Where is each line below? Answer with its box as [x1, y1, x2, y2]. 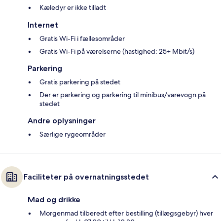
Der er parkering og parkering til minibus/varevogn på [39, 90, 206, 100]
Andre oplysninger [28, 116, 96, 126]
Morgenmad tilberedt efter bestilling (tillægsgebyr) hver [39, 209, 213, 218]
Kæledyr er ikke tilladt [39, 3, 106, 12]
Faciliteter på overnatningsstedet [24, 172, 149, 182]
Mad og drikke [28, 195, 80, 205]
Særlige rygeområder [39, 130, 106, 139]
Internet [28, 20, 58, 30]
